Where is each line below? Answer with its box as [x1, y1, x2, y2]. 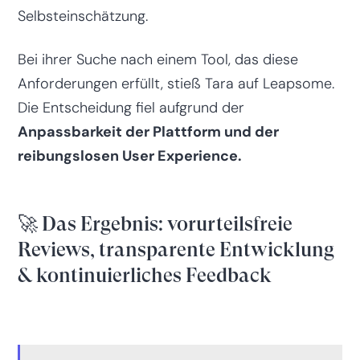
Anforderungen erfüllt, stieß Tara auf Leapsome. [17, 73, 334, 93]
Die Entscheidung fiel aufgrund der [17, 97, 244, 117]
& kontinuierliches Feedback [17, 263, 272, 287]
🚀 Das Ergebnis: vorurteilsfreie [17, 211, 292, 235]
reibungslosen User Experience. [17, 145, 242, 166]
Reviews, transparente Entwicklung [17, 237, 334, 261]
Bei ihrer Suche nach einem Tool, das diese [17, 49, 298, 69]
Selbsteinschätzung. [17, 6, 148, 26]
